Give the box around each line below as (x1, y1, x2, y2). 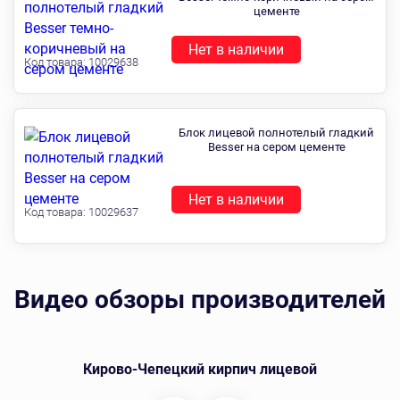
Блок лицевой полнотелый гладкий (179, 126, 374, 139)
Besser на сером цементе (207, 140, 346, 154)
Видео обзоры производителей (14, 285, 386, 314)
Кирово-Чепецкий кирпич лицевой (83, 361, 317, 378)
